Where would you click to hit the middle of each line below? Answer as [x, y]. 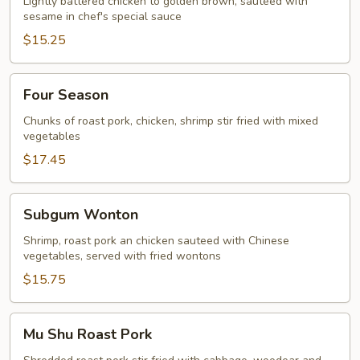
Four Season [66, 95]
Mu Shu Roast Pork [88, 334]
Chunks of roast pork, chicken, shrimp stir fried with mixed [171, 121]
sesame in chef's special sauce [102, 16]
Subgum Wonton [81, 215]
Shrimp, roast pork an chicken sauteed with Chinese [156, 241]
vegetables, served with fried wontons [122, 256]
